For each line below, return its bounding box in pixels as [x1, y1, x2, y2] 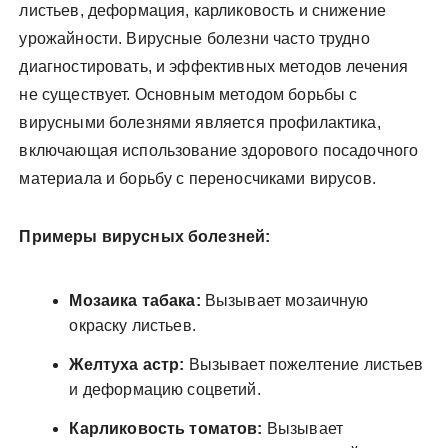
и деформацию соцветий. [69, 380, 261, 398]
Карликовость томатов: [69, 419, 263, 437]
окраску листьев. [69, 316, 196, 334]
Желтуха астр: [69, 355, 185, 373]
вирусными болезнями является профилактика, [19, 113, 381, 131]
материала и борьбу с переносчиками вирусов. [19, 169, 376, 187]
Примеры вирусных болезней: [19, 227, 271, 245]
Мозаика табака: [69, 291, 201, 309]
